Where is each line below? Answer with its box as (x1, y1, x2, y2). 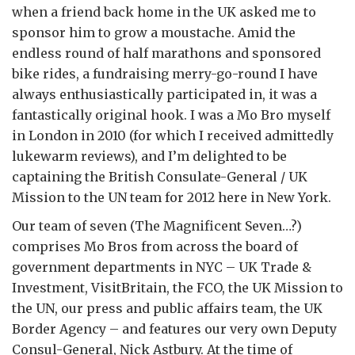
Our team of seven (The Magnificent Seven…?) (12, 218, 302, 234)
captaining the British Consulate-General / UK (12, 169, 307, 185)
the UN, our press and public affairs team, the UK (12, 300, 323, 316)
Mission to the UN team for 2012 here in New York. (12, 189, 331, 205)
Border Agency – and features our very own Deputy (12, 321, 337, 337)
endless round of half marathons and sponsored (12, 45, 321, 61)
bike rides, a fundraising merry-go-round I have (12, 66, 318, 82)
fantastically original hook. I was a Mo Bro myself (12, 107, 330, 123)
